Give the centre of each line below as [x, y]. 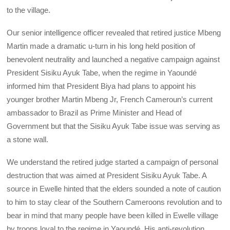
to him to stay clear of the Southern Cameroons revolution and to [114, 202]
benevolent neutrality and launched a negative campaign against [113, 59]
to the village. [29, 10]
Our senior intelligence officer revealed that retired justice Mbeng [114, 32]
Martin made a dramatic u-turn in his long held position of [101, 46]
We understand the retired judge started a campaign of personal [113, 162]
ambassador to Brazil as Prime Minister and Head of [94, 112]
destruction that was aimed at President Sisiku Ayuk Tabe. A [107, 176]
